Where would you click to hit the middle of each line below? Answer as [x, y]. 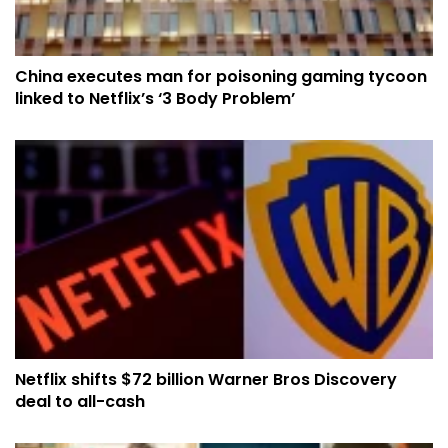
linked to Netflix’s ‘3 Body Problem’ [155, 99]
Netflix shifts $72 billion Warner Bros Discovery [206, 380]
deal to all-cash [80, 402]
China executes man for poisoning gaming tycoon [221, 77]
